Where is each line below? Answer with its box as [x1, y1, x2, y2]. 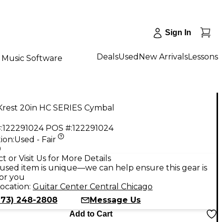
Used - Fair [14, 134, 56, 144]
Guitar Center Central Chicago [33, 181, 153, 191]
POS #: [46, 123, 72, 133]
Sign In [165, 28, 191, 37]
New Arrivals [139, 52, 188, 61]
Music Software [1, 53, 62, 63]
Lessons [188, 52, 218, 61]
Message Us [90, 195, 141, 205]
